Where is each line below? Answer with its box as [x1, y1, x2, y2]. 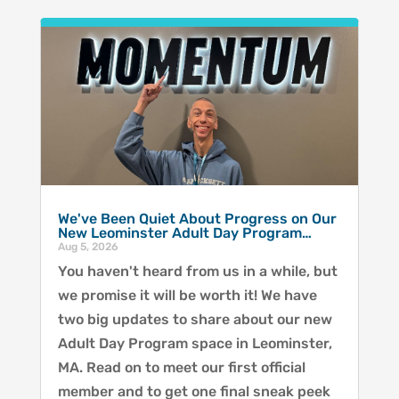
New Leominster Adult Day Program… [57, 224, 312, 241]
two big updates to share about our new [57, 310, 332, 328]
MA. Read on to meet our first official [57, 358, 305, 376]
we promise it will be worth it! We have [57, 286, 317, 304]
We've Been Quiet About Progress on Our [57, 209, 337, 227]
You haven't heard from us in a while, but [57, 262, 338, 280]
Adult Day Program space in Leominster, [57, 334, 332, 352]
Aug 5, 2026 [57, 240, 118, 253]
